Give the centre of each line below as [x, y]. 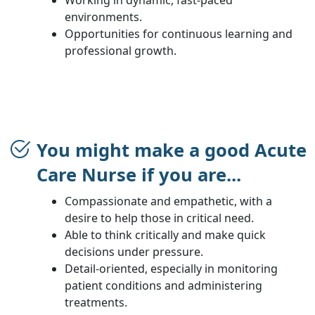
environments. [103, 17]
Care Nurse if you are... [139, 174]
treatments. [96, 302]
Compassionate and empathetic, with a [168, 201]
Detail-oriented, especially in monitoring [171, 268]
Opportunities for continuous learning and [179, 33]
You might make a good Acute [172, 150]
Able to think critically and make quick [165, 234]
